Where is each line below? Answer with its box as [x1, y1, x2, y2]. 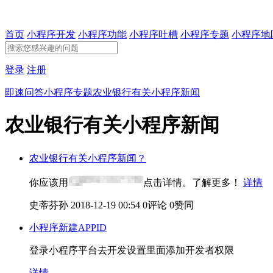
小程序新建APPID [29, 222, 107, 233]
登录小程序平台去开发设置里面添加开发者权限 [29, 244, 234, 255]
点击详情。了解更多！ [143, 177, 243, 188]
